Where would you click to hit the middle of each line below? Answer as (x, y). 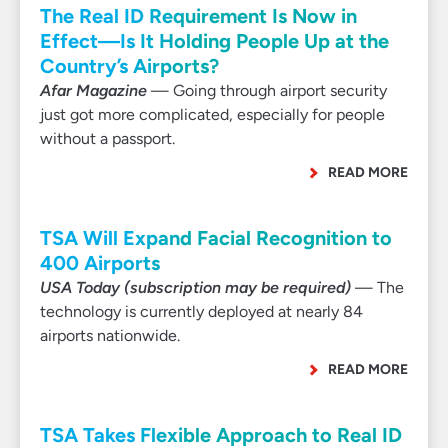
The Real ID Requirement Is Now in (198, 16)
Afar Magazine (93, 90)
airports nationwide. (110, 335)
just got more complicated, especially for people (212, 114)
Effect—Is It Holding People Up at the (214, 41)
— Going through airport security (267, 90)
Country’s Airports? (129, 66)
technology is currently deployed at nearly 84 (201, 311)
